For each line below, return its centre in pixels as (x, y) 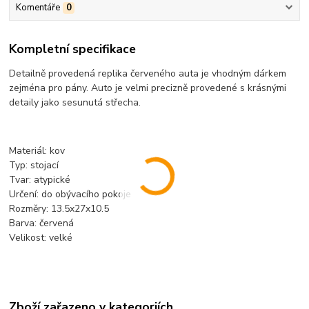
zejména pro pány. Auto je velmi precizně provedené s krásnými (148, 88)
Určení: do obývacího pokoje (70, 195)
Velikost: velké (41, 238)
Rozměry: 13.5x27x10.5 (59, 209)
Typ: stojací (34, 166)
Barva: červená (42, 223)
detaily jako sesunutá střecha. (75, 103)
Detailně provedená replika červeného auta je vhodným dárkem (148, 74)
